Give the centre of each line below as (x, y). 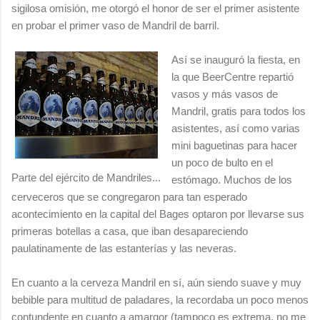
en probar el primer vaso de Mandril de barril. (115, 25)
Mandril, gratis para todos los (239, 111)
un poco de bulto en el (222, 162)
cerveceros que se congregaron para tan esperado (129, 196)
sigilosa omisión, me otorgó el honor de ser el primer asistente (155, 8)
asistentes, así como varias (236, 128)
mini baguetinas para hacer (234, 145)
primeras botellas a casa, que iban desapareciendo (130, 231)
